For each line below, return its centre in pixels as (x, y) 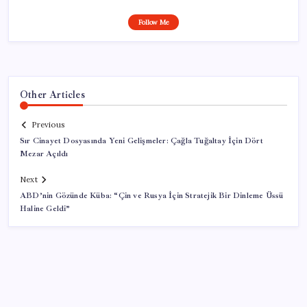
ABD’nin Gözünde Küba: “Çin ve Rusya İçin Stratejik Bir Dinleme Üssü (152, 196)
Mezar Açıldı (44, 154)
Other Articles (52, 94)
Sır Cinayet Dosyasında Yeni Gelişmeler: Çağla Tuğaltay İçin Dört (142, 141)
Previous (48, 125)
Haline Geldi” (45, 209)
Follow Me (153, 22)
